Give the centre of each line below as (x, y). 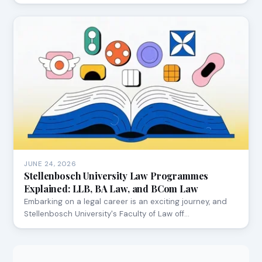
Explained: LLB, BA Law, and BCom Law (111, 189)
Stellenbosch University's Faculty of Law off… (107, 214)
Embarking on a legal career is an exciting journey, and (126, 202)
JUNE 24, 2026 (50, 164)
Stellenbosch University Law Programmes (116, 176)
